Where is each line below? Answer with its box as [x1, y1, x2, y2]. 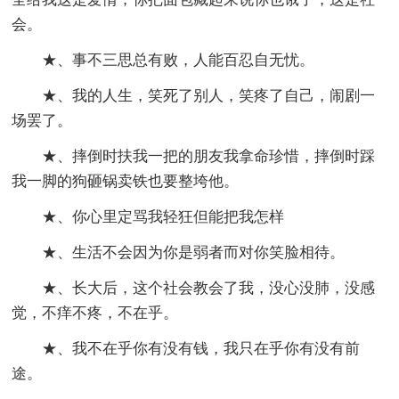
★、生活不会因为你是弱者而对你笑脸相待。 [42, 244, 346, 262]
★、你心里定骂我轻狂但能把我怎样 [42, 208, 285, 226]
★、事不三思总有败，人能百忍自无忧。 [42, 52, 315, 69]
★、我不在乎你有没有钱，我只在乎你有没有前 [42, 340, 361, 358]
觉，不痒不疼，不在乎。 [12, 305, 179, 322]
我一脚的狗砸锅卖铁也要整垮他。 [12, 173, 240, 191]
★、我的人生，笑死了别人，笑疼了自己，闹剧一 [42, 87, 376, 105]
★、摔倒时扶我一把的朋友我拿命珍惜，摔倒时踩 [42, 148, 376, 166]
